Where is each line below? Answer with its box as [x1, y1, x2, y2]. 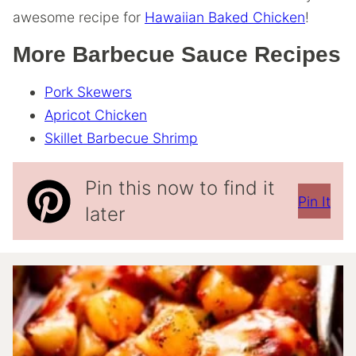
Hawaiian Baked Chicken [145, 9, 305, 25]
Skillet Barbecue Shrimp [44, 130, 198, 146]
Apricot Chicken [44, 106, 147, 123]
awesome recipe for [13, 9, 145, 25]
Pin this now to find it [85, 176, 275, 199]
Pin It [298, 192, 331, 210]
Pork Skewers [44, 83, 132, 100]
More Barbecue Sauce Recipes [13, 42, 341, 67]
